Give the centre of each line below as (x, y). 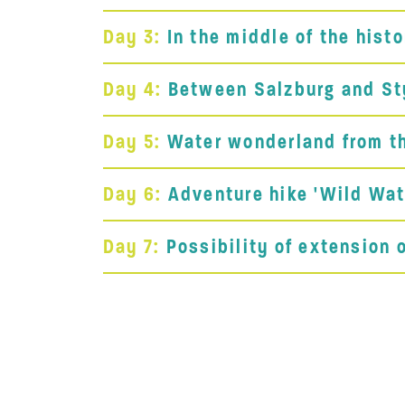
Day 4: (133, 89)
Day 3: (132, 37)
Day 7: (132, 246)
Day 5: (132, 141)
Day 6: (133, 194)
